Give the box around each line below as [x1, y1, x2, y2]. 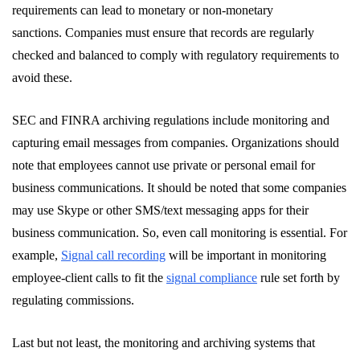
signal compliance [166, 271, 257, 285]
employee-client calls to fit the [12, 271, 166, 285]
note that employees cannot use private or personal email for [12, 158, 315, 173]
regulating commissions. [12, 293, 134, 308]
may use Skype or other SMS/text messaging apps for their [12, 203, 309, 218]
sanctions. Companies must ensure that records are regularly [12, 26, 314, 40]
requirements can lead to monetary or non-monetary [12, 3, 273, 18]
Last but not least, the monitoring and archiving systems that [12, 336, 315, 350]
